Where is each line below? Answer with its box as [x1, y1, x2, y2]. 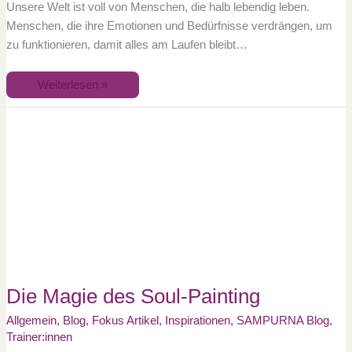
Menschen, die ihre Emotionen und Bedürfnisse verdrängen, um [5, 19, 332, 32]
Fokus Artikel [91, 313, 159, 327]
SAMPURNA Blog [236, 313, 329, 327]
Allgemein [5, 313, 57, 327]
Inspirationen [164, 313, 230, 327]
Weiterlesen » [37, 78, 108, 91]
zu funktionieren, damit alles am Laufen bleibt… [5, 38, 247, 51]
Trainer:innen [5, 330, 72, 343]
